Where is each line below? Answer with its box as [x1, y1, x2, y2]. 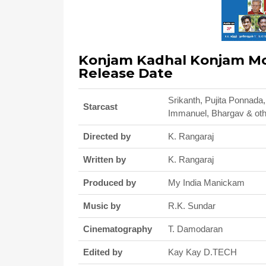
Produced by [83, 178, 136, 188]
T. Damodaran [168, 224, 223, 234]
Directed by [83, 131, 131, 141]
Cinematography [83, 224, 152, 234]
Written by [83, 154, 126, 164]
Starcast [83, 102, 118, 112]
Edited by [83, 247, 122, 257]
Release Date [78, 65, 173, 81]
